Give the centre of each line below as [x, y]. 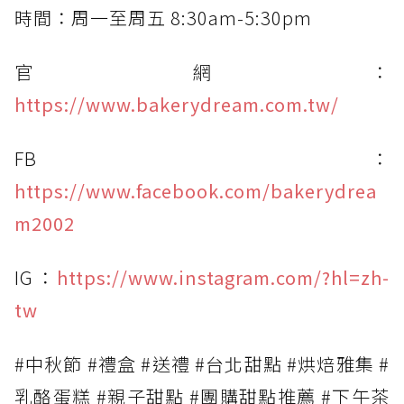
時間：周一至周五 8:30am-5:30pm [163, 17]
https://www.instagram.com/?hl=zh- [223, 277]
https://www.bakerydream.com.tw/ [177, 104]
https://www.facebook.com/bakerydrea [196, 190]
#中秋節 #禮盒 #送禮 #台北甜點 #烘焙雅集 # [202, 363]
